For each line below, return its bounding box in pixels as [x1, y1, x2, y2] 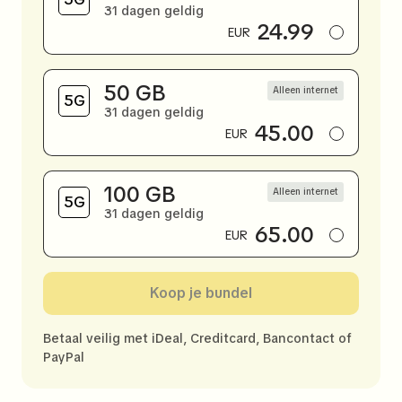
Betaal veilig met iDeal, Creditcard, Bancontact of [43, 330, 352, 347]
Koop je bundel [150, 284, 252, 303]
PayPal [43, 349, 84, 366]
